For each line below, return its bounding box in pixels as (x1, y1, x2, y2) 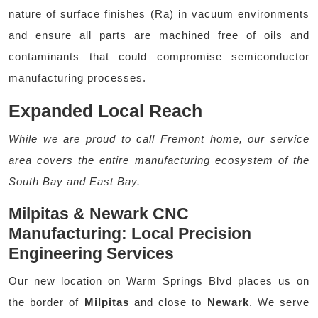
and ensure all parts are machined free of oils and (9, 29, 309, 42)
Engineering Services (9, 244, 174, 263)
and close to (128, 296, 207, 309)
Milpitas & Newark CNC (9, 204, 189, 224)
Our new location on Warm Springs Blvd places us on (9, 275, 309, 287)
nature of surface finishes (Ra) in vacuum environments (9, 8, 309, 21)
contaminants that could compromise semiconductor (9, 50, 309, 63)
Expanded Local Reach (9, 101, 202, 121)
